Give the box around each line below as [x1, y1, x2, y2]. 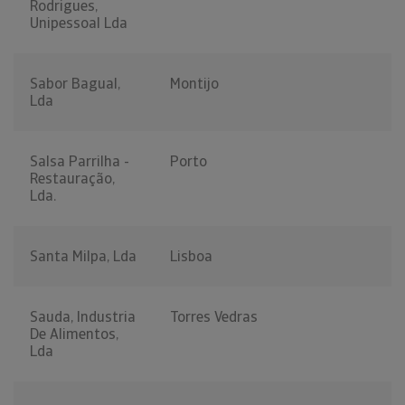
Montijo [170, 74, 219, 94]
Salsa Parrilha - [30, 152, 129, 172]
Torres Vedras [170, 307, 258, 327]
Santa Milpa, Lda [30, 247, 137, 267]
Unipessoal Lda [30, 14, 127, 33]
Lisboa [170, 247, 212, 267]
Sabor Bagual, [30, 74, 120, 94]
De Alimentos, [30, 325, 118, 344]
